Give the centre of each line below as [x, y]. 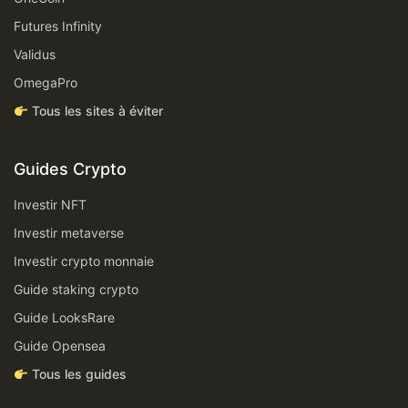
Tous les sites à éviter [95, 111]
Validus [35, 55]
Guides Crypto [70, 169]
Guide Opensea [60, 346]
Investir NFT [50, 205]
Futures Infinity [58, 26]
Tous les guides [77, 374]
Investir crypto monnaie [84, 261]
